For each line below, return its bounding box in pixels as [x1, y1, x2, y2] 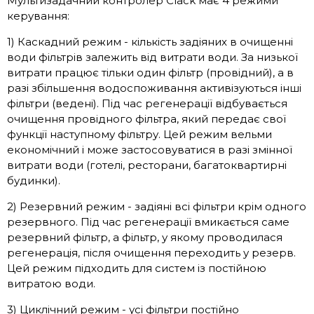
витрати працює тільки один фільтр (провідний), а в [7, 66, 294, 79]
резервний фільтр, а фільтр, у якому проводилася [7, 231, 282, 244]
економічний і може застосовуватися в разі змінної [7, 143, 292, 156]
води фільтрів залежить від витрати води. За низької [7, 50, 298, 64]
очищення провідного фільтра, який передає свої [7, 112, 286, 125]
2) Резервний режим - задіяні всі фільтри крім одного [7, 200, 306, 213]
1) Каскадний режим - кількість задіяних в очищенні [7, 35, 293, 48]
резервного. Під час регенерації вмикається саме [7, 215, 289, 228]
